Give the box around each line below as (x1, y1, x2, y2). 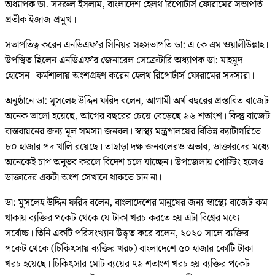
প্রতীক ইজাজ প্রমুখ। (5, 12, 76, 28)
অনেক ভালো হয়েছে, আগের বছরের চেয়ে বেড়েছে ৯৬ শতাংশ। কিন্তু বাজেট (5, 109, 270, 125)
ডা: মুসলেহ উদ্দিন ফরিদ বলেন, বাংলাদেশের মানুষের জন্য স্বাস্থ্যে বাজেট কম (5, 195, 268, 211)
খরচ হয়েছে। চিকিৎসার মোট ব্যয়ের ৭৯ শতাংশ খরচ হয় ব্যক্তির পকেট (5, 257, 250, 273)
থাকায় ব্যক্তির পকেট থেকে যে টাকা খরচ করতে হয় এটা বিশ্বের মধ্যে (5, 211, 240, 227)
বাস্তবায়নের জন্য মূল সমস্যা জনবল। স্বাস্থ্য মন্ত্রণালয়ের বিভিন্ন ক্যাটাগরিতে (5, 124, 261, 140)
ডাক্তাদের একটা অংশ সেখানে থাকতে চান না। (5, 170, 161, 186)
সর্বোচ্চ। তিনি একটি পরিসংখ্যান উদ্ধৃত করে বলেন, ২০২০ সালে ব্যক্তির (5, 226, 249, 242)
